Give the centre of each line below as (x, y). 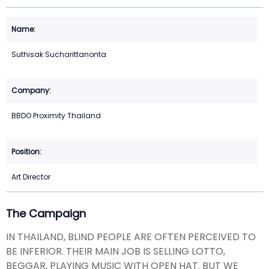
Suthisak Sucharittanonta (59, 55)
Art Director (31, 177)
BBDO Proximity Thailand (56, 116)
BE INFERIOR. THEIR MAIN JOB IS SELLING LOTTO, (116, 251)
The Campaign (46, 214)
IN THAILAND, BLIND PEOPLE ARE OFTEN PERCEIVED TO (131, 237)
